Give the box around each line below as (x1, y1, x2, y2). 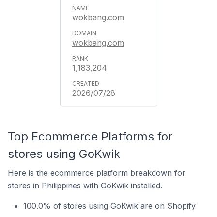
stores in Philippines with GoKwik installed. (8, 181, 162, 190)
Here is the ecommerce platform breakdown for (8, 168, 186, 178)
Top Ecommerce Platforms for (8, 129, 172, 143)
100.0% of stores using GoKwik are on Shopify (23, 201, 196, 211)
